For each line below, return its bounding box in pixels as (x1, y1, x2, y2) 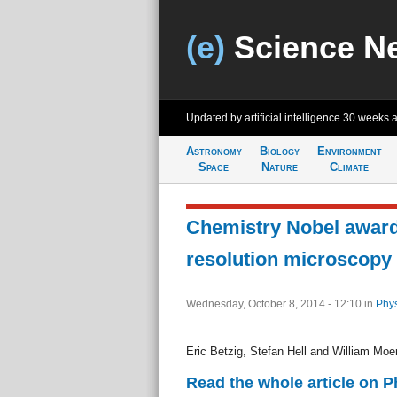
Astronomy (185, 144, 242, 158)
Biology (259, 144, 300, 158)
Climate (330, 160, 369, 174)
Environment (316, 144, 382, 158)
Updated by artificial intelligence (185, 112, 343, 124)
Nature (261, 160, 298, 174)
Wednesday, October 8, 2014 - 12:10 (185, 298, 364, 310)
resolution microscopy (185, 248, 392, 270)
